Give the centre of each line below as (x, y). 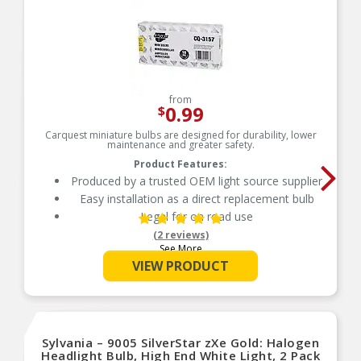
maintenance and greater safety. (180, 145)
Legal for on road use (197, 216)
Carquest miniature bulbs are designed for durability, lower (180, 135)
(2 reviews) (180, 235)
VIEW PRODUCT (180, 266)
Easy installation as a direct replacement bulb (197, 199)
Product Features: (180, 164)
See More (180, 249)
